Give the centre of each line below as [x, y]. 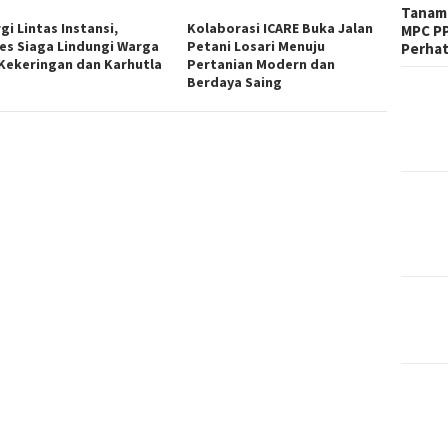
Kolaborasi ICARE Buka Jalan [280, 27]
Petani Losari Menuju [256, 45]
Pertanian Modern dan [261, 63]
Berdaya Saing [235, 81]
